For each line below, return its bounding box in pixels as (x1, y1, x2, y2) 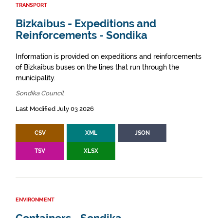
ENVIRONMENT (16, 197, 54, 203)
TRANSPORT (16, 2, 47, 8)
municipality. (16, 74, 55, 82)
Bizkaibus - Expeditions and (16, 18, 156, 30)
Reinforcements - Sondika (16, 29, 147, 41)
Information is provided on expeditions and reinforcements (16, 53, 201, 60)
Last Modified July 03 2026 (16, 105, 94, 112)
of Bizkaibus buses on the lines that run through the (16, 63, 179, 71)
